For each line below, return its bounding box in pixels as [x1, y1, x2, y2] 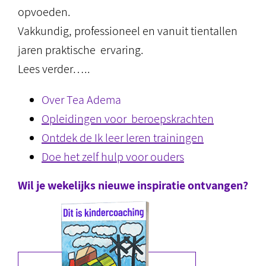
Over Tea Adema [42, 92, 121, 107]
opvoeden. [18, 4, 71, 20]
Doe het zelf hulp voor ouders [42, 149, 184, 164]
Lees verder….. [18, 61, 90, 77]
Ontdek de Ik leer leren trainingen [42, 130, 204, 145]
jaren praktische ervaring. [18, 42, 144, 58]
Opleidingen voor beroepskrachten [42, 111, 214, 126]
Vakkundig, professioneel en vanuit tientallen [18, 23, 237, 39]
